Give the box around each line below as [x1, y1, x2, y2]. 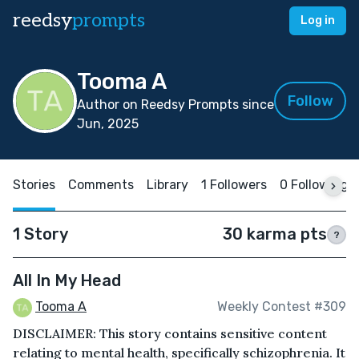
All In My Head [13, 271, 121, 290]
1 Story [13, 224, 68, 244]
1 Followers [201, 177, 267, 192]
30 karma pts [223, 224, 327, 244]
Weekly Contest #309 [217, 299, 346, 315]
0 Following [280, 177, 349, 192]
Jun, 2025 [77, 116, 139, 131]
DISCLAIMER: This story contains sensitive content [13, 325, 327, 341]
